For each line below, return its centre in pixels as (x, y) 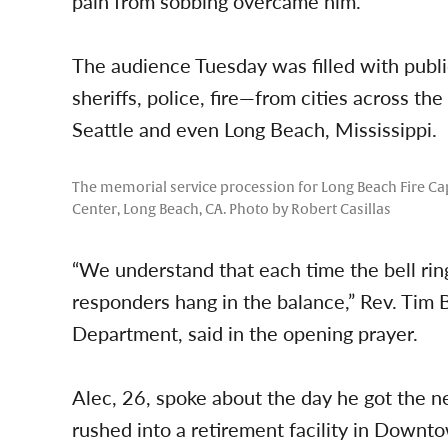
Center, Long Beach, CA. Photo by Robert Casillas (231, 209)
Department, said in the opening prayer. (245, 333)
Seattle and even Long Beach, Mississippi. (254, 129)
